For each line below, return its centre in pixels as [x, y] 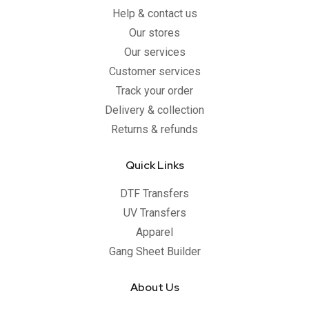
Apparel [154, 232]
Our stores [154, 33]
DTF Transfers [154, 194]
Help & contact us [154, 14]
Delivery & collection [154, 110]
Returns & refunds [154, 130]
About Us [154, 288]
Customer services [154, 72]
